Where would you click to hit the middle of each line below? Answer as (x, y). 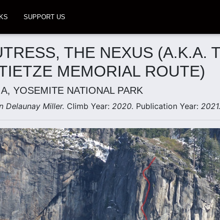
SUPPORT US (44, 17)
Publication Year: (168, 106)
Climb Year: (89, 106)
